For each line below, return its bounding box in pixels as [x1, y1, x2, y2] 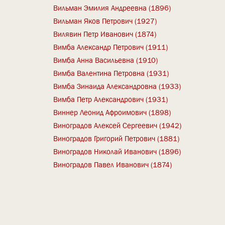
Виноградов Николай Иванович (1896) [53, 146, 181, 157]
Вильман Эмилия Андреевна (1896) [53, 3, 171, 13]
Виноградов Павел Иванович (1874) [53, 159, 172, 170]
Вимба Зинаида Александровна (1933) [53, 81, 181, 91]
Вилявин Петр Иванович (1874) [53, 29, 157, 39]
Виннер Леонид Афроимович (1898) [53, 107, 171, 118]
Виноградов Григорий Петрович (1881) [53, 133, 180, 144]
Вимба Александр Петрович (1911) [53, 42, 168, 52]
